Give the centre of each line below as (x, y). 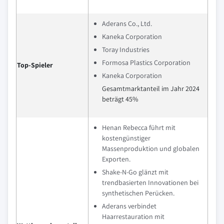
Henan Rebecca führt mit (139, 127)
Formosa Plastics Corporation (146, 62)
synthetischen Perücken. (138, 193)
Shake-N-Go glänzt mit (135, 172)
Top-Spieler (35, 65)
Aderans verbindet (129, 206)
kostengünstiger (126, 138)
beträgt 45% (120, 99)
